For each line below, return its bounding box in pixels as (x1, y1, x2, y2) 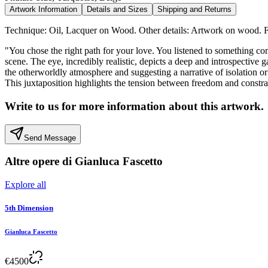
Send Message (24, 133, 76, 142)
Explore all (5, 179, 46, 190)
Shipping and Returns (157, 5, 232, 14)
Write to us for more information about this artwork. (5, 99, 264, 112)
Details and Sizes (87, 5, 148, 14)
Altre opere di (5, 155, 75, 168)
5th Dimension (5, 203, 53, 213)
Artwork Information (10, 5, 77, 14)
